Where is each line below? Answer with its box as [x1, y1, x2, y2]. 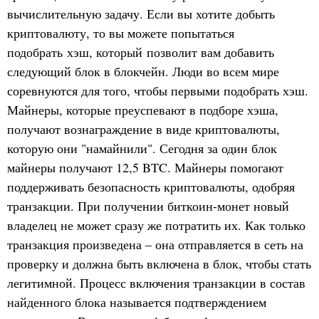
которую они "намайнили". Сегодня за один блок [7, 139, 277, 157]
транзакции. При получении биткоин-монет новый [7, 197, 289, 214]
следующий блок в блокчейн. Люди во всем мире [7, 62, 279, 80]
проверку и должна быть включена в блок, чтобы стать [7, 254, 311, 272]
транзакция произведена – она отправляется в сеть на [7, 235, 303, 253]
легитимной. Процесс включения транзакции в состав [7, 273, 305, 291]
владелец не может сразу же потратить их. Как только [7, 216, 305, 234]
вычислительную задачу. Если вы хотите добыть [7, 4, 275, 22]
